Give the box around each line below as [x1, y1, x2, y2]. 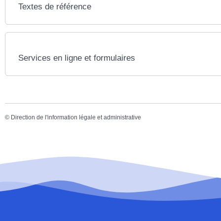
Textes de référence [18, 2, 92, 11]
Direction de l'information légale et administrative [11, 114, 141, 121]
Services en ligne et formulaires [18, 53, 136, 63]
